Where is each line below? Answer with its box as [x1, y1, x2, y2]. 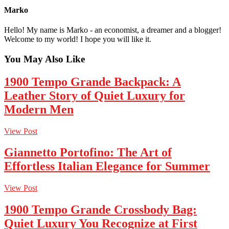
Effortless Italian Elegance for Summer [4, 159, 210, 173]
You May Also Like [4, 53, 85, 64]
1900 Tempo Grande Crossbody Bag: [4, 203, 197, 217]
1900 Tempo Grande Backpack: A [4, 75, 181, 88]
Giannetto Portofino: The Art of [4, 146, 172, 159]
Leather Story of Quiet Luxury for [4, 88, 185, 102]
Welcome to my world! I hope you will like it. [4, 35, 151, 44]
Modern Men [4, 102, 74, 116]
